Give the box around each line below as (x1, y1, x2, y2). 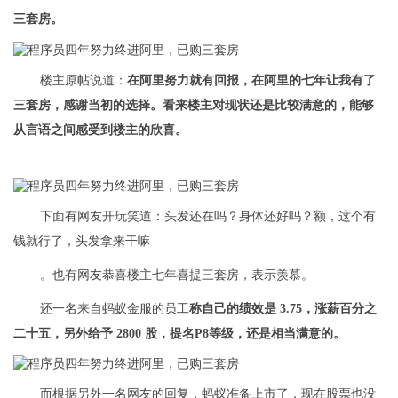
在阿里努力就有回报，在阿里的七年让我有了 (127, 73, 376, 87)
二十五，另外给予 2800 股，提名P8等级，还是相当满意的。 (13, 326, 346, 340)
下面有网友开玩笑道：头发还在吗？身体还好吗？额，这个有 (40, 209, 376, 223)
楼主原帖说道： (40, 73, 127, 87)
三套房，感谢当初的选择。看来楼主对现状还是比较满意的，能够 (13, 98, 374, 112)
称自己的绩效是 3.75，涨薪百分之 (189, 301, 377, 315)
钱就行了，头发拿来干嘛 (13, 234, 150, 248)
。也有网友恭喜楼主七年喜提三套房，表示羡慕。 (40, 267, 314, 282)
